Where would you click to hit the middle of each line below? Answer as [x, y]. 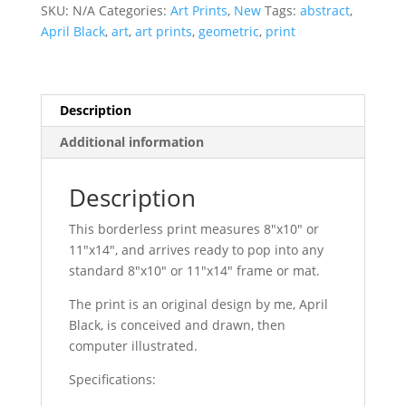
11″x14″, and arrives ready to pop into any [196, 250]
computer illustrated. [133, 346]
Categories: [134, 11]
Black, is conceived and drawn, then [177, 325]
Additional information [131, 142]
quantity [65, 43]
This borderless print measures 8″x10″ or [193, 229]
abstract [324, 11]
